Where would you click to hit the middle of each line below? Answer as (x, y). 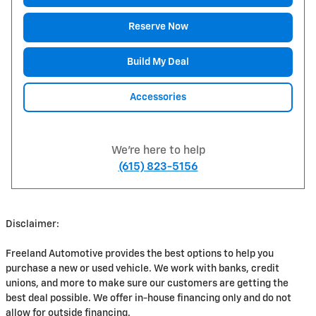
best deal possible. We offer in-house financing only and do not (148, 299)
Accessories (158, 97)
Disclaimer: (32, 225)
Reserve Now (158, 26)
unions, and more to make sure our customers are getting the (147, 284)
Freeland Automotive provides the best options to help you (140, 254)
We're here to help (158, 151)
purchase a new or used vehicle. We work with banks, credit (142, 269)
